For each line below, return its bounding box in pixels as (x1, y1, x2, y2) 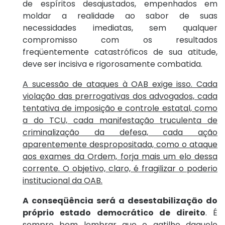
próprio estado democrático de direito (23, 207, 205, 219)
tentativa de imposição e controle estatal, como (23, 102, 217, 115)
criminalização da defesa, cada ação (23, 127, 217, 139)
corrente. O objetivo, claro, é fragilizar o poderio (23, 163, 217, 175)
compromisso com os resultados (23, 34, 217, 46)
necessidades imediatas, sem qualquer (23, 22, 217, 34)
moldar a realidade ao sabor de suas (23, 10, 217, 22)
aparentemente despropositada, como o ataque (23, 139, 217, 151)
